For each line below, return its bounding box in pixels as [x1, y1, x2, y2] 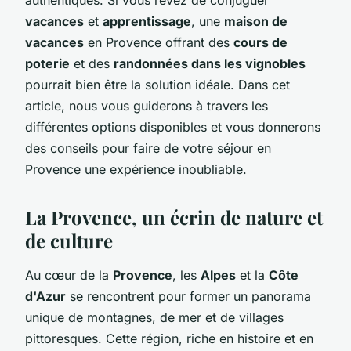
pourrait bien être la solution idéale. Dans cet [25, 76, 290, 92]
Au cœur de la [25, 266, 113, 283]
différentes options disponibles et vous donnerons [25, 118, 320, 135]
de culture [25, 227, 113, 253]
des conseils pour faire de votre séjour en [25, 139, 271, 156]
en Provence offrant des [84, 34, 233, 50]
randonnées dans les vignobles [114, 55, 306, 71]
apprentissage [103, 13, 191, 29]
